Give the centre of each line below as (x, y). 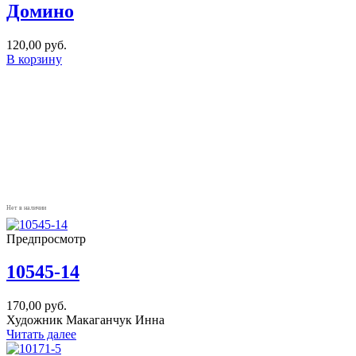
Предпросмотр (46, 238)
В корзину (34, 59)
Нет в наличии (26, 207)
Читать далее (41, 335)
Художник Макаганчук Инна (85, 320)
